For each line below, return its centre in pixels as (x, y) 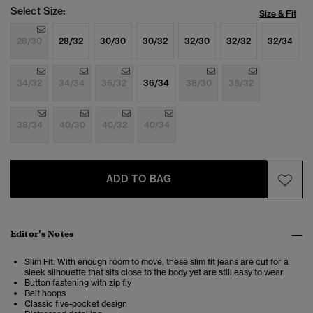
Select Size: (38, 12)
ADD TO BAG (139, 179)
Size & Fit (278, 14)
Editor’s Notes (42, 234)
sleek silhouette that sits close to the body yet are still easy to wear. (155, 272)
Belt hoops (45, 293)
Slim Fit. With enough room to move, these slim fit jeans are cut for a (156, 262)
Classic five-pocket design (76, 304)
